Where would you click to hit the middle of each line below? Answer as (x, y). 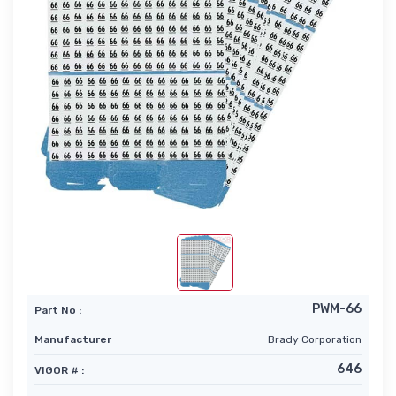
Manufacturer (73, 340)
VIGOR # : (59, 371)
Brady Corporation (315, 340)
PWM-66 (337, 309)
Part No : (58, 311)
